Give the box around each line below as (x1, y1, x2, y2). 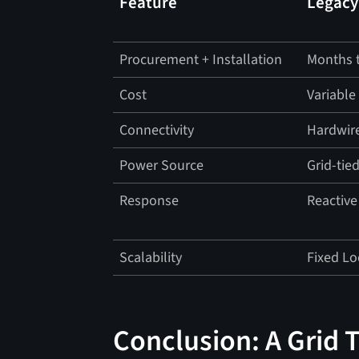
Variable (306, 85, 356, 106)
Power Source (119, 155, 204, 176)
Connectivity (119, 120, 195, 141)
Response (119, 191, 179, 212)
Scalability (119, 248, 183, 268)
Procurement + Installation (119, 50, 283, 71)
